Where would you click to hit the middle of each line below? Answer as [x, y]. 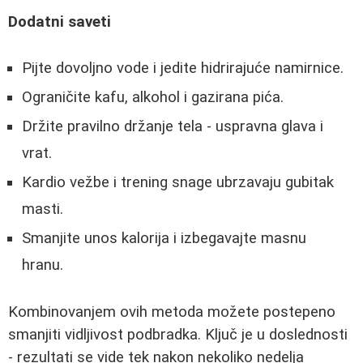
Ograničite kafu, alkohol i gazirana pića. [153, 98]
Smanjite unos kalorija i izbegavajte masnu [164, 239]
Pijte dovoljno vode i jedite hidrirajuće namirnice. [183, 68]
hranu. [43, 265]
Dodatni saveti [60, 22]
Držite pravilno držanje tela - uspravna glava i [173, 127]
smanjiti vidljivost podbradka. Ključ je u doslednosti [178, 334]
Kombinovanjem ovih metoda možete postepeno [172, 312]
